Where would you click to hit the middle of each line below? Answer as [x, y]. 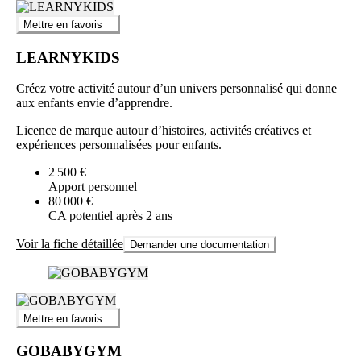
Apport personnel [93, 187]
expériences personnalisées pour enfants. [119, 145]
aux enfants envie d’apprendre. [94, 103]
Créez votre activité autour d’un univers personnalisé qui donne [176, 89]
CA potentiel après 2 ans [110, 216]
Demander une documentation [199, 245]
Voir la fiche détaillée [70, 244]
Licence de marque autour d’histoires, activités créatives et [164, 131]
